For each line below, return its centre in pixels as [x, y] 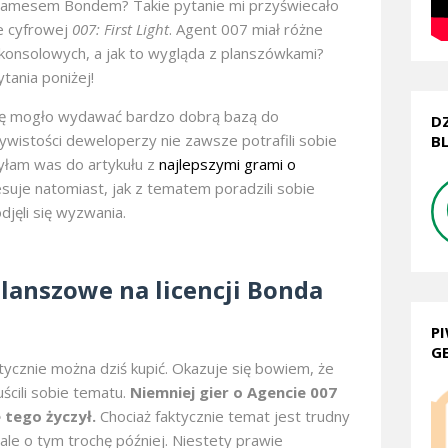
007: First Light [120, 29]
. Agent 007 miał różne [246, 29]
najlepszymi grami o [227, 164]
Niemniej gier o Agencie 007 [233, 392]
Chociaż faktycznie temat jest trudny [223, 416]
